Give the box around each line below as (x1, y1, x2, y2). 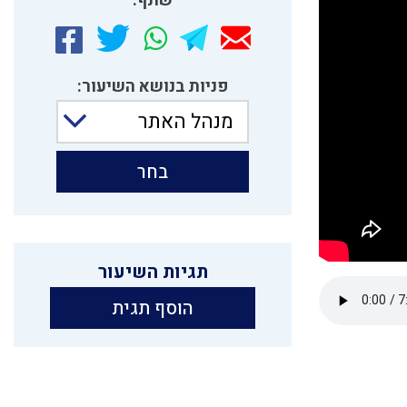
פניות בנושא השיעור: (77, 74, 228, 99)
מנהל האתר (138, 106, 233, 136)
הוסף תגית (112, 294, 194, 322)
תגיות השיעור (97, 258, 208, 285)
